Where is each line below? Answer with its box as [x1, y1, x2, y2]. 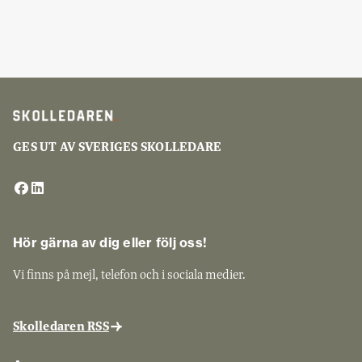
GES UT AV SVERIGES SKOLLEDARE [13, 138, 222, 155]
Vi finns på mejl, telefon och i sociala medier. [13, 266, 246, 283]
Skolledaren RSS [13, 318, 109, 335]
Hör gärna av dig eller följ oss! [13, 234, 208, 250]
